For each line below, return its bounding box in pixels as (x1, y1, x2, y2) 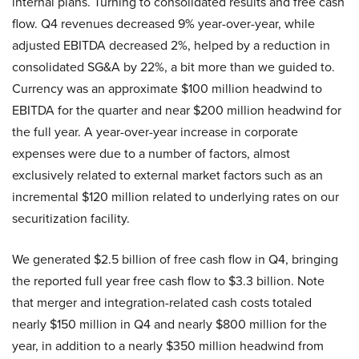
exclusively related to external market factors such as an (12, 166, 323, 184)
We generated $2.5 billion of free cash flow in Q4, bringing (12, 250, 338, 268)
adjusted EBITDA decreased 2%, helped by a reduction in (12, 36, 330, 54)
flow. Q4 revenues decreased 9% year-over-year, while (12, 14, 315, 33)
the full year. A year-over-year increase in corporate (12, 123, 298, 141)
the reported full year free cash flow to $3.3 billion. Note (12, 272, 325, 290)
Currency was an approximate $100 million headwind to (12, 79, 322, 98)
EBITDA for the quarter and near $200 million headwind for (12, 101, 341, 119)
